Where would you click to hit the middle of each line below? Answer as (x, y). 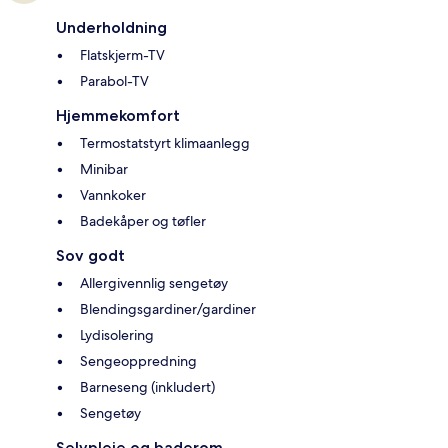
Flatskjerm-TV (122, 54)
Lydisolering (117, 334)
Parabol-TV (114, 80)
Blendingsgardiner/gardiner (168, 308)
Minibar (104, 168)
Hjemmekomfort (118, 115)
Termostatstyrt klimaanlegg (165, 142)
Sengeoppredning (138, 360)
